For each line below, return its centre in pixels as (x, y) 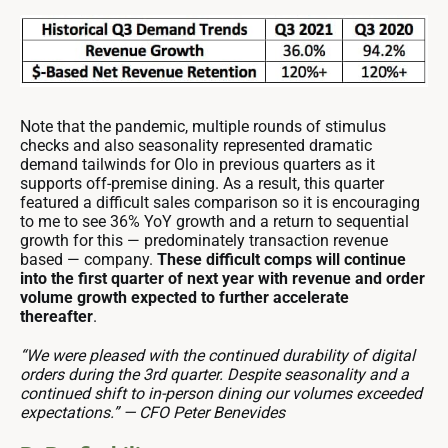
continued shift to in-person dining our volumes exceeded (221, 394)
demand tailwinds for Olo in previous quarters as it (197, 165)
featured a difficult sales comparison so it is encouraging (220, 203)
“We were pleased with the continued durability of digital (217, 356)
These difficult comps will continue (281, 260)
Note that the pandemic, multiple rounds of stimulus (203, 127)
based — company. (88, 260)
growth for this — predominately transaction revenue (204, 241)
